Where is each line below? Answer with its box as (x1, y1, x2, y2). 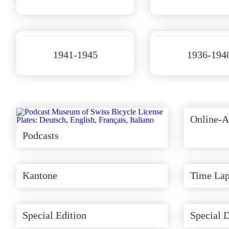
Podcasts (22, 130, 59, 142)
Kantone (22, 170, 57, 181)
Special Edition (22, 210, 86, 221)
